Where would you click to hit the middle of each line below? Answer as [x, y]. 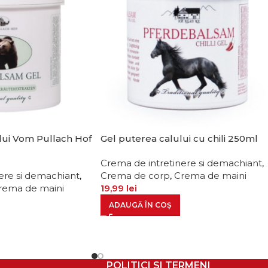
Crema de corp [135, 175]
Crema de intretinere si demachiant [181, 163]
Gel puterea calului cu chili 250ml [179, 138]
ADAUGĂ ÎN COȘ [140, 205]
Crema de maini [210, 175]
